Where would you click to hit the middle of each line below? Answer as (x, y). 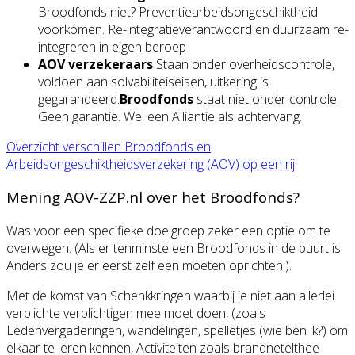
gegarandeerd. (79, 99)
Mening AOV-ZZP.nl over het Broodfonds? (153, 197)
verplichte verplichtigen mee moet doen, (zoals (136, 313)
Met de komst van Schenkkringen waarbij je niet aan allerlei (170, 296)
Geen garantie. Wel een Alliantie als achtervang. (170, 116)
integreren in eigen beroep (112, 46)
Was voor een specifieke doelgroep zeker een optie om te (168, 231)
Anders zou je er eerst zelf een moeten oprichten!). (149, 266)
